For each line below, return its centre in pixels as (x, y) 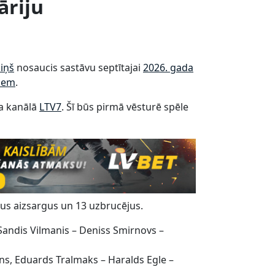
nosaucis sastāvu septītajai (79, 68)
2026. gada (168, 68)
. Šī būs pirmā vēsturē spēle (125, 107)
